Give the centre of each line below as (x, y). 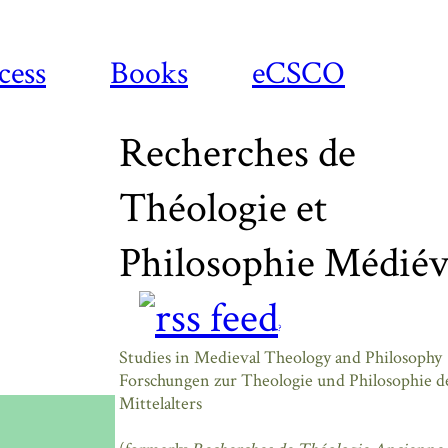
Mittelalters (160, 403)
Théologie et (223, 208)
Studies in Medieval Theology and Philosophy (280, 357)
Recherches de (237, 153)
